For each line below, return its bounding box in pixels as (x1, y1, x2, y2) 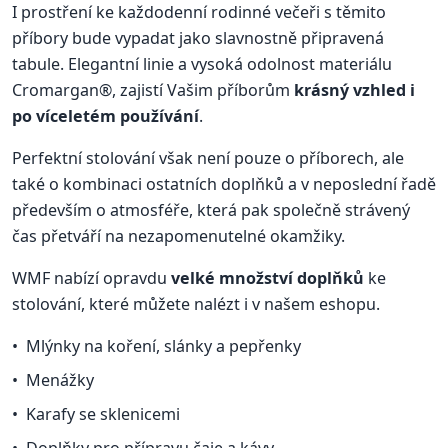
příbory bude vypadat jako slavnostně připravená (12, 26, 384, 49)
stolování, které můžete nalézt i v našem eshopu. (12, 292, 380, 315)
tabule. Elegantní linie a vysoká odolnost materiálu (12, 52, 392, 75)
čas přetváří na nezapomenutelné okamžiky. (12, 224, 345, 247)
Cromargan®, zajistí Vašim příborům (12, 78, 294, 101)
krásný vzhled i (294, 78, 415, 101)
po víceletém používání (12, 104, 199, 127)
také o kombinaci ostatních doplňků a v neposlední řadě (12, 172, 436, 195)
